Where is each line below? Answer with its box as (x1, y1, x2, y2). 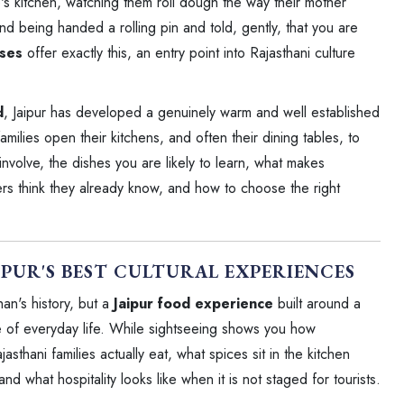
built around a (273, 292, 361, 314)
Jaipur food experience (114, 292, 273, 314)
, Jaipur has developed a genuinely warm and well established (4, 101, 380, 123)
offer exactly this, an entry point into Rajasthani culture (23, 41, 355, 63)
